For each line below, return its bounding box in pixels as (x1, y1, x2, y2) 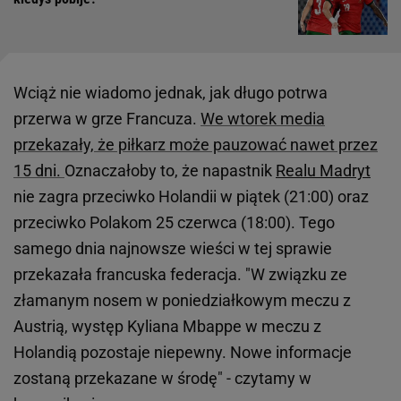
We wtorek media (200, 108, 325, 128)
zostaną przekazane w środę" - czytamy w (13, 368, 311, 388)
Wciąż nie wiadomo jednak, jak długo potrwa (13, 82, 328, 102)
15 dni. (13, 160, 64, 180)
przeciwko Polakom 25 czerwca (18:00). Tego (13, 212, 335, 232)
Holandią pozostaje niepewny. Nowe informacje (13, 342, 352, 362)
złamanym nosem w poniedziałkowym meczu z (13, 290, 351, 310)
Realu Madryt (276, 160, 371, 180)
